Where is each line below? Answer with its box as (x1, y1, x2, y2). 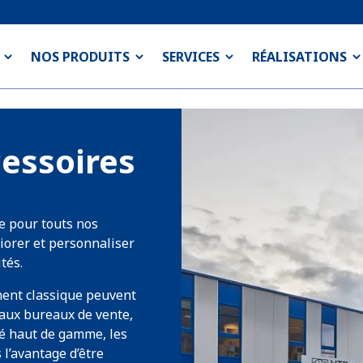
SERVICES (162, 48, 220, 66)
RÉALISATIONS (252, 48, 347, 66)
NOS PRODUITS (31, 48, 130, 66)
